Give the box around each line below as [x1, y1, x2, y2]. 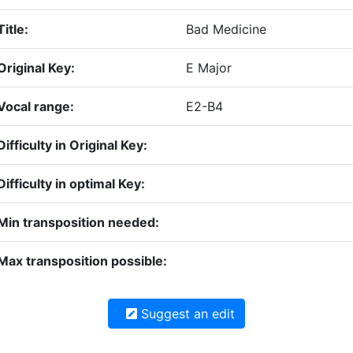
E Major [185, 60, 232, 76]
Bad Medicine [185, 21, 266, 38]
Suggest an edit [137, 306, 235, 322]
